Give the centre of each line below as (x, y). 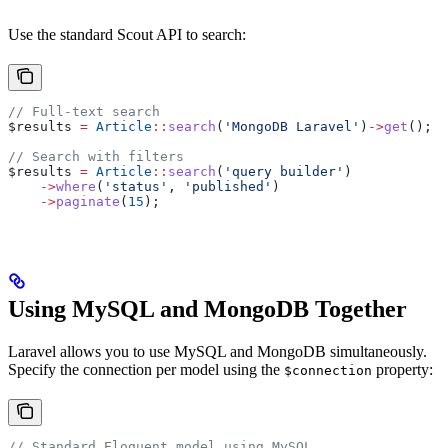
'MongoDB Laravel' (292, 126)
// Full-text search (84, 111)
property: (402, 369)
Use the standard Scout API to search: (127, 34)
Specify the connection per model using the (146, 369)
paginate (88, 201)
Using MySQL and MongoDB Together (207, 308)
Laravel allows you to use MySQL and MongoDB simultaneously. (217, 351)
